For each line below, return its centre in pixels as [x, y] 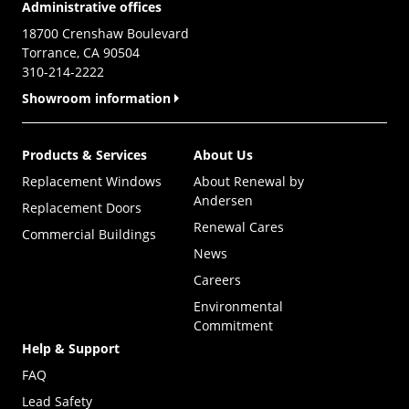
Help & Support [71, 349]
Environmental [238, 307]
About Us [223, 155]
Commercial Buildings [89, 235]
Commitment [233, 326]
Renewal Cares [239, 227]
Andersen [223, 201]
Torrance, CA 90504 [81, 53]
